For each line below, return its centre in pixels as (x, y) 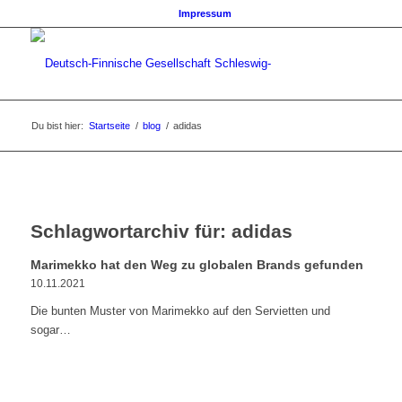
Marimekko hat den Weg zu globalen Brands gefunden (197, 265)
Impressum (205, 13)
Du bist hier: (57, 126)
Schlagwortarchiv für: (131, 231)
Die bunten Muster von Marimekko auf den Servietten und (180, 311)
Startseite (109, 126)
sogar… (50, 330)
